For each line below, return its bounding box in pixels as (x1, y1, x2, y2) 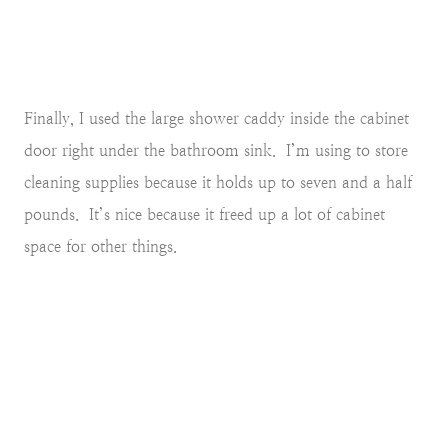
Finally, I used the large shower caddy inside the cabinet (24, 108, 409, 128)
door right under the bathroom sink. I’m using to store (24, 140, 408, 160)
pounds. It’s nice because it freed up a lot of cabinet (24, 204, 385, 224)
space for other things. (24, 236, 177, 256)
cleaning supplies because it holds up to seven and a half (24, 172, 412, 192)
